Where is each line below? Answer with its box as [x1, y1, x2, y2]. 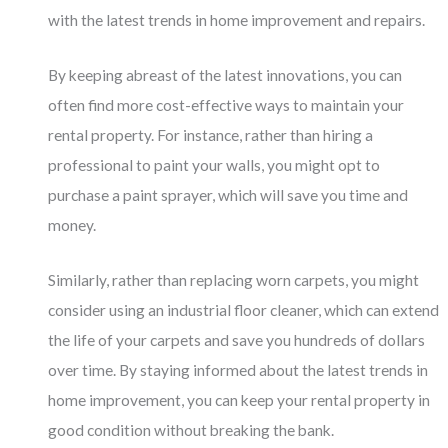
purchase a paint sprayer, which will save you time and [48, 186, 409, 205]
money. [48, 216, 97, 235]
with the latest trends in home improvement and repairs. [48, 11, 426, 30]
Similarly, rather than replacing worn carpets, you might [48, 270, 420, 289]
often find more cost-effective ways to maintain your [48, 96, 405, 115]
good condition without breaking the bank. [48, 420, 335, 439]
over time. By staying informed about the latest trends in [48, 360, 429, 379]
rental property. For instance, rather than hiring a [48, 126, 374, 145]
